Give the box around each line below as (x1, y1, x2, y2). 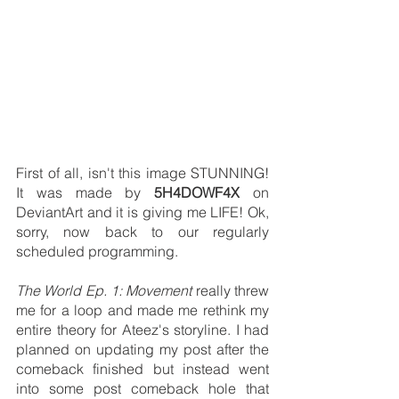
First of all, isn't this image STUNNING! (16, 164, 269, 183)
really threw (191, 281, 270, 300)
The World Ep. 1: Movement (16, 281, 192, 300)
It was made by (16, 183, 155, 202)
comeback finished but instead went (16, 360, 269, 379)
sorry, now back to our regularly (16, 223, 269, 241)
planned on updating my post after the (16, 340, 269, 359)
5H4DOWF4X (154, 183, 240, 202)
